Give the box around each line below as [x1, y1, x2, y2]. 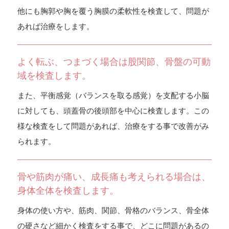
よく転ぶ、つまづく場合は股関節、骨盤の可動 [17, 56, 211, 67]
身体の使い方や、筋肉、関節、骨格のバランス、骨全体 [17, 205, 209, 215]
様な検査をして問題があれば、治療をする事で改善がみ [17, 121, 209, 130]
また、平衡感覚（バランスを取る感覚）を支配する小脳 [17, 90, 209, 100]
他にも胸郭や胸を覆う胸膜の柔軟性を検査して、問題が [17, 6, 209, 15]
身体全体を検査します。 [17, 185, 119, 196]
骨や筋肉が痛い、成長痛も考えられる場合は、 [17, 171, 211, 182]
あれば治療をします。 [17, 21, 94, 31]
